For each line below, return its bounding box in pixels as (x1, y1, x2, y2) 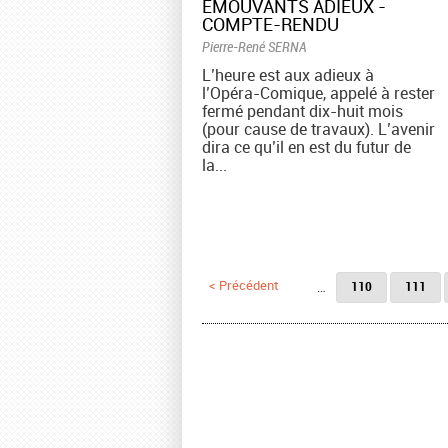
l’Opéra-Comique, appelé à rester (202, 82, 435, 105)
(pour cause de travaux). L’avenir (202, 118, 435, 141)
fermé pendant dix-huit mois (202, 100, 403, 123)
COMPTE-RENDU (202, 12, 339, 37)
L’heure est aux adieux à (202, 64, 374, 87)
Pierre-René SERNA (202, 37, 307, 57)
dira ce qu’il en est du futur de (202, 136, 411, 159)
